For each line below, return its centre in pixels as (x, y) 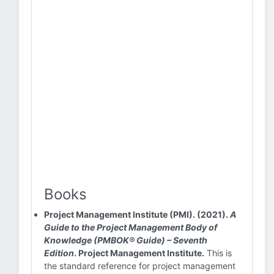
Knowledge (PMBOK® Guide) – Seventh (126, 240)
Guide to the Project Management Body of (131, 227)
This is (218, 253)
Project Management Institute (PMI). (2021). (137, 214)
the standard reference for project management (140, 266)
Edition (59, 253)
